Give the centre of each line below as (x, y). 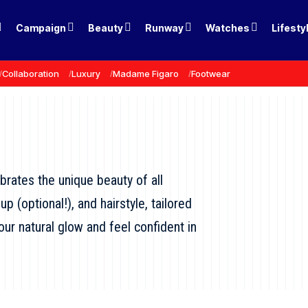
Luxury (86, 73)
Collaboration (31, 73)
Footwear (211, 73)
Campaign (41, 27)
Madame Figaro (146, 73)
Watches (228, 27)
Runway (165, 27)
